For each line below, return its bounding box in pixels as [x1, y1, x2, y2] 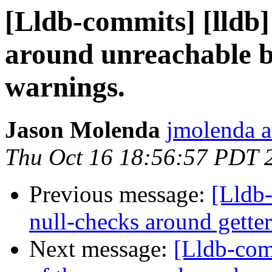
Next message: [29, 236, 174, 262]
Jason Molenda [5, 117, 160, 143]
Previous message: [29, 181, 211, 208]
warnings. [5, 71, 125, 103]
